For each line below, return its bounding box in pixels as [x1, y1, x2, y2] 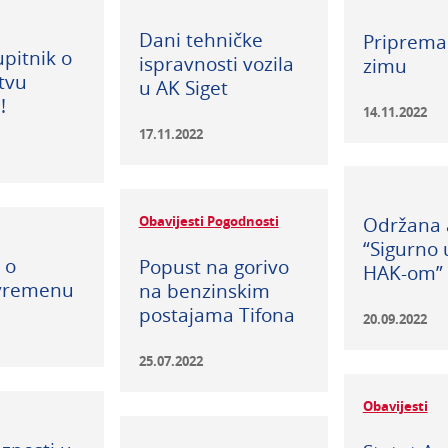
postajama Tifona [138, 302, 295, 328]
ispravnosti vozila [138, 51, 294, 77]
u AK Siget [138, 75, 228, 101]
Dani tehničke [138, 27, 263, 53]
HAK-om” [362, 260, 443, 286]
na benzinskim [138, 278, 270, 304]
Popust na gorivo [138, 254, 289, 280]
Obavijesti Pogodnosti [138, 212, 279, 231]
